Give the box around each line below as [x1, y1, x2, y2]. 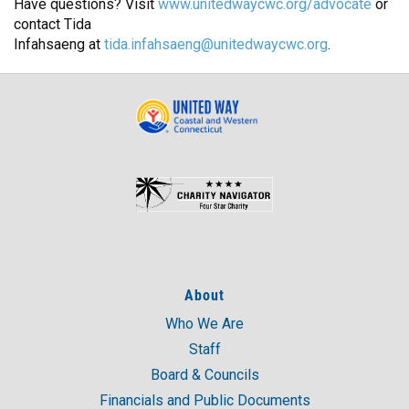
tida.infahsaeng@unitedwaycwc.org [104, 35, 328, 53]
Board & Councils [150, 365, 259, 383]
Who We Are [165, 314, 244, 332]
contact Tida [14, 15, 91, 33]
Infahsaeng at [14, 35, 104, 53]
